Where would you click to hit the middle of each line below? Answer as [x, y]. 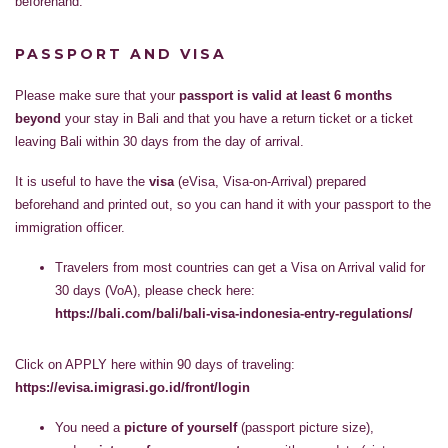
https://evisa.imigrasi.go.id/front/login [132, 388]
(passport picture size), [305, 428]
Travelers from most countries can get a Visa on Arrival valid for [240, 268]
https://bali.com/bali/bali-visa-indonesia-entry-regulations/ [234, 314]
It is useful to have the [82, 182]
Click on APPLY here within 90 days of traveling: [155, 365]
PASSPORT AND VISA [121, 54]
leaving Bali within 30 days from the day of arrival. [159, 142]
